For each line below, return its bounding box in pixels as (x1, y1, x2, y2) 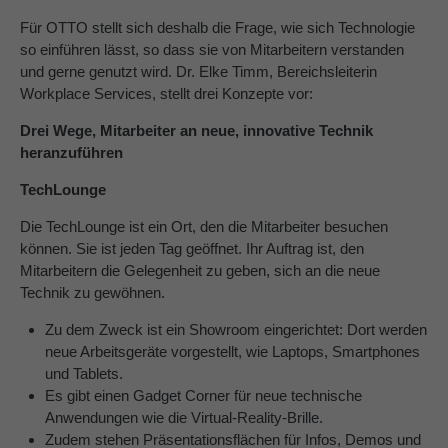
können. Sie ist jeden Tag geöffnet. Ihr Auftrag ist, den (20, 240, 364, 258)
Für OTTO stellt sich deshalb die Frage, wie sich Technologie (20, 19, 415, 37)
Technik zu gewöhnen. (20, 284, 165, 302)
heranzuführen (20, 144, 123, 162)
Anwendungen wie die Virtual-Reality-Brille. (45, 409, 323, 427)
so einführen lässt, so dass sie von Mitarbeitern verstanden (20, 41, 404, 59)
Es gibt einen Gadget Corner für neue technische (45, 387, 362, 405)
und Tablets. (45, 365, 123, 383)
